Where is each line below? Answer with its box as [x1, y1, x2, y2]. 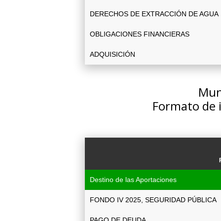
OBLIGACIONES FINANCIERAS [90, 30, 189, 38]
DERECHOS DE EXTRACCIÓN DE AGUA [90, 10, 219, 18]
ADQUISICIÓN [90, 50, 135, 58]
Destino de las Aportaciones [90, 176, 177, 184]
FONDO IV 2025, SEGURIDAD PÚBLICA [90, 196, 217, 204]
